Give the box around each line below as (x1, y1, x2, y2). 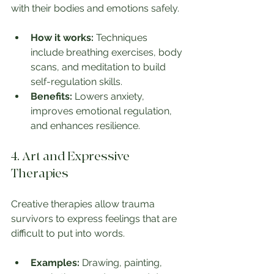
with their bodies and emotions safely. (11, 2, 179, 15)
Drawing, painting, (80, 257, 165, 269)
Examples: (31, 257, 80, 269)
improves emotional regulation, (31, 105, 174, 117)
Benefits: (31, 91, 72, 103)
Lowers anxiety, (72, 91, 147, 103)
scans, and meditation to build (31, 61, 168, 73)
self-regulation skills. (31, 76, 122, 88)
